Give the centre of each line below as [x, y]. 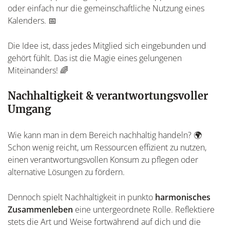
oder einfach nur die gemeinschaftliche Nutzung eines [106, 8]
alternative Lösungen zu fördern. [66, 172]
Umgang [29, 109]
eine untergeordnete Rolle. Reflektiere [144, 209]
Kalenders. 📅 [32, 20]
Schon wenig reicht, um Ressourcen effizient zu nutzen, [107, 147]
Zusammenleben [40, 209]
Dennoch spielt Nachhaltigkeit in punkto [81, 197]
